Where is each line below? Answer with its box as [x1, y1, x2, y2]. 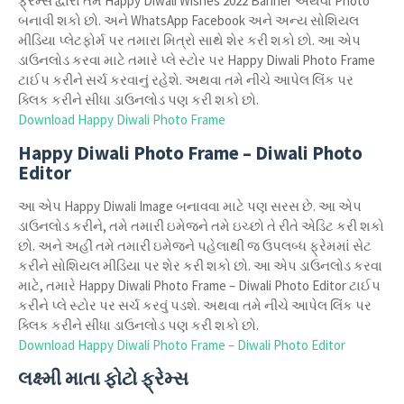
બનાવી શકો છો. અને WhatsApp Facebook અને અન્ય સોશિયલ [18, 12, 359, 29]
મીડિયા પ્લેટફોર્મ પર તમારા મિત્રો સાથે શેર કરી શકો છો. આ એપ [18, 32, 361, 49]
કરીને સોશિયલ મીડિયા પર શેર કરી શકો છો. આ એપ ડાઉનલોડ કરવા [18, 257, 382, 274]
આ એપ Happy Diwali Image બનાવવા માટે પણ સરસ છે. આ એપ [18, 197, 362, 215]
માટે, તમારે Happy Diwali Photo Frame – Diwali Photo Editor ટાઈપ [18, 277, 381, 294]
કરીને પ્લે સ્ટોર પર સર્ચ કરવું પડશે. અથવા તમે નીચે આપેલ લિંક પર [18, 297, 372, 314]
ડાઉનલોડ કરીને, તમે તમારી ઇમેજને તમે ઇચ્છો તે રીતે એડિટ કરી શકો [18, 217, 384, 234]
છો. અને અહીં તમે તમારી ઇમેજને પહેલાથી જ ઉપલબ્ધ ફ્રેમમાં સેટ [18, 237, 372, 254]
